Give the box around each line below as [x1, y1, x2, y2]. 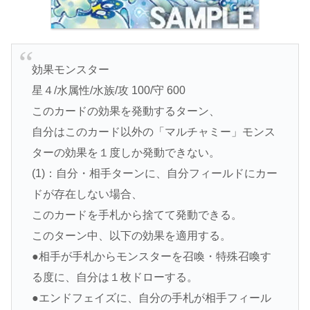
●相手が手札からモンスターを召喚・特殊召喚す [31, 250, 271, 263]
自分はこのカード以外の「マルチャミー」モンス [31, 126, 275, 138]
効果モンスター [31, 64, 109, 76]
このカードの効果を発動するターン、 [31, 105, 220, 118]
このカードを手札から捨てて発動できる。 [31, 209, 242, 221]
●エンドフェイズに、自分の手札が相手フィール [31, 292, 271, 304]
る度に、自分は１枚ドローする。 [31, 271, 198, 284]
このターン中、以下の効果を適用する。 [31, 230, 231, 242]
